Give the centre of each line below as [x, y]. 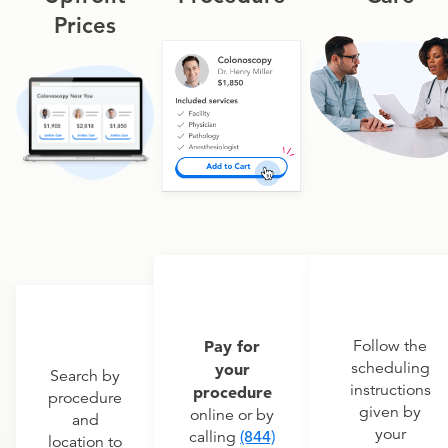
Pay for [232, 346]
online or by [232, 415]
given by [390, 412]
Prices [85, 26]
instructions [390, 390]
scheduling [390, 368]
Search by [85, 376]
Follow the [390, 346]
